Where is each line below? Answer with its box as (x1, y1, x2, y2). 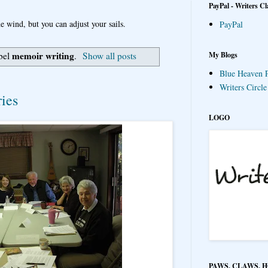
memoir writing (11, 49, 74, 63)
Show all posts (83, 50, 137, 62)
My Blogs (209, 49, 237, 60)
